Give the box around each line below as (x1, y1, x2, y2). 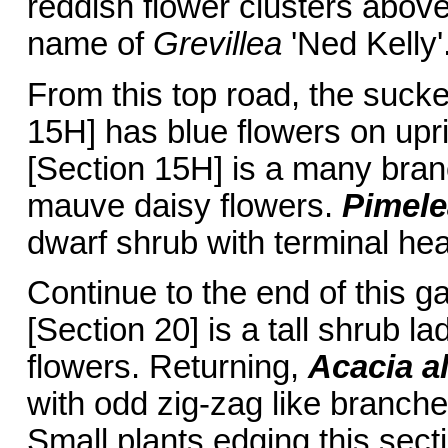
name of (26, 26, 153, 63)
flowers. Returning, (26, 348, 308, 385)
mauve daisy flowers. (26, 187, 342, 224)
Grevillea (152, 26, 291, 63)
